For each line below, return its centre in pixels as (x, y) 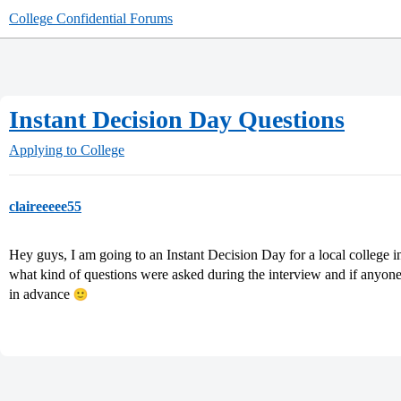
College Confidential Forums (91, 18)
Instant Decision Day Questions (177, 119)
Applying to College (67, 150)
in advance (41, 294)
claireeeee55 (45, 206)
